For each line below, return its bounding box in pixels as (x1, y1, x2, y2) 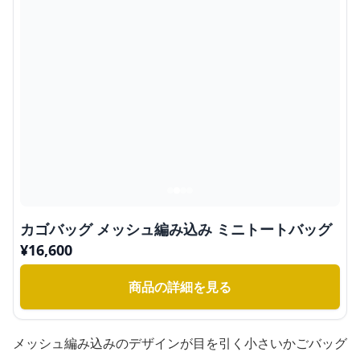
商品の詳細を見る (129, 278, 231, 296)
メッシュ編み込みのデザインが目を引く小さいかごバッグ (13, 334, 347, 352)
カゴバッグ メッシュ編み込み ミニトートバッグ (20, 219, 332, 239)
